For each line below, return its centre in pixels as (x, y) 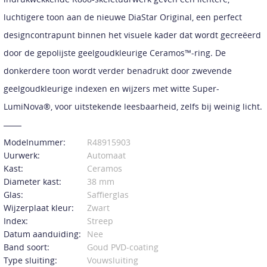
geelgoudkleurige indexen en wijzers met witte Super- (111, 88)
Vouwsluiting (112, 260)
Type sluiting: (30, 260)
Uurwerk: (21, 155)
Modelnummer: (34, 142)
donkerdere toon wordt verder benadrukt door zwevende (117, 70)
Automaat (106, 155)
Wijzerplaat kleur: (38, 207)
